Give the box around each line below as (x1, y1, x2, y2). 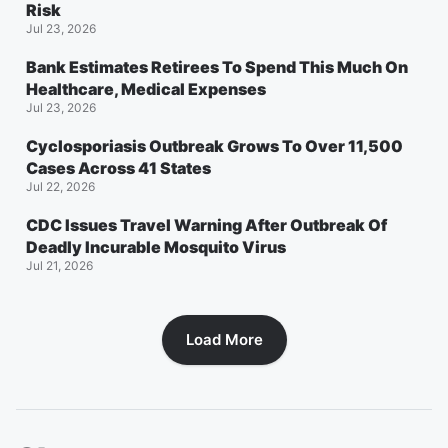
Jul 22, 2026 (26, 178, 95, 194)
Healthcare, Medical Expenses (26, 78, 266, 99)
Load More (185, 329, 263, 349)
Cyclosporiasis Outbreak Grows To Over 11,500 (26, 135, 403, 156)
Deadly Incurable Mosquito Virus (26, 236, 286, 257)
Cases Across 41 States (26, 157, 211, 178)
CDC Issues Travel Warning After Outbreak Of (26, 214, 387, 235)
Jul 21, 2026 (26, 257, 93, 273)
